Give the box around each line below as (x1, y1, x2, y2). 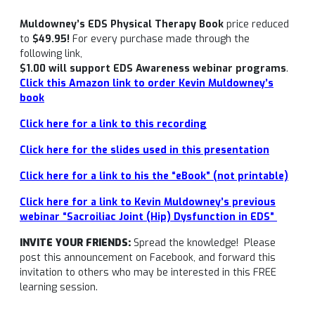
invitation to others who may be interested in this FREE (20, 266, 276, 279)
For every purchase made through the (70, 32, 250, 46)
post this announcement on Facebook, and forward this (20, 251, 276, 264)
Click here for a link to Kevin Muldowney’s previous (20, 195, 276, 209)
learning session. (20, 281, 98, 294)
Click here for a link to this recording (20, 117, 207, 131)
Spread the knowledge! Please (131, 236, 276, 250)
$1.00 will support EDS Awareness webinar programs (20, 62, 286, 75)
